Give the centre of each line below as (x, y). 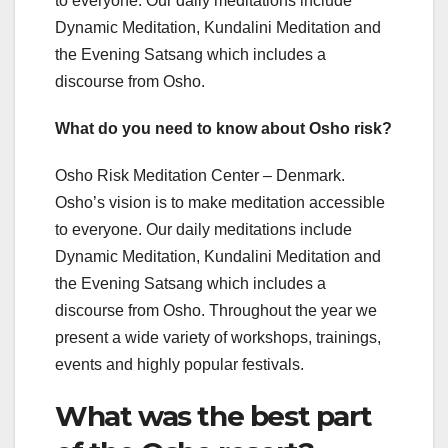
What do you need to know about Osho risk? (223, 128)
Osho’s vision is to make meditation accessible (220, 202)
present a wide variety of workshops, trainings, (218, 337)
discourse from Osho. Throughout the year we (216, 310)
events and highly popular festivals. (179, 364)
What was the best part (213, 415)
